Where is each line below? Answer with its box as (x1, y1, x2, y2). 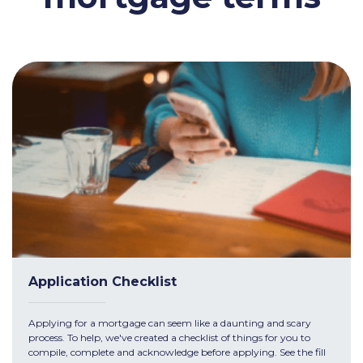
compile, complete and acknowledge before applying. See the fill (28, 345, 326, 358)
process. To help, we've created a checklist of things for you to (28, 331, 310, 344)
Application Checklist (28, 273, 177, 289)
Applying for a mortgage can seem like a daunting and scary (28, 316, 311, 329)
